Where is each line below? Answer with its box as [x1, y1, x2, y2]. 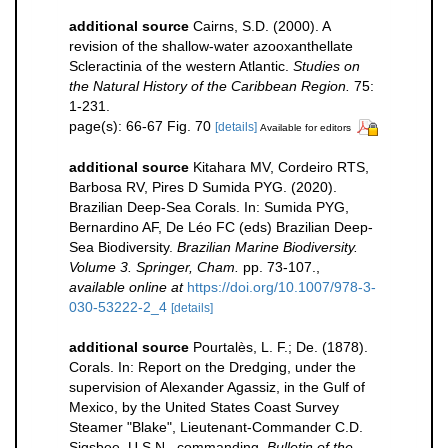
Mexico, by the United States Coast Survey [69, 398, 339, 415]
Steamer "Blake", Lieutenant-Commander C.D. [69, 418, 363, 435]
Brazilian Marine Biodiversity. [177, 238, 358, 255]
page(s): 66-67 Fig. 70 [69, 118, 215, 134]
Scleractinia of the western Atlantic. [69, 58, 293, 74]
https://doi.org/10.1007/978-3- [187, 278, 376, 295]
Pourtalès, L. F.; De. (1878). [193, 338, 368, 355]
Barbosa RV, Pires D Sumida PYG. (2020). [69, 178, 337, 195]
